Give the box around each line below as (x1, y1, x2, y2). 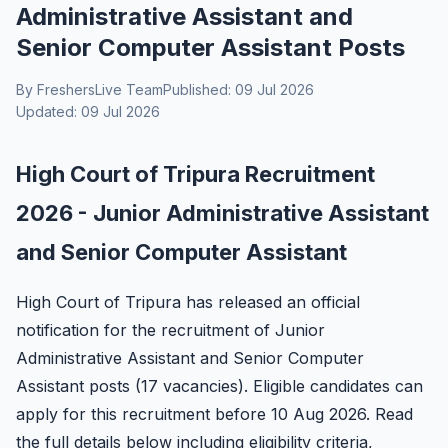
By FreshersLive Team (16, 81, 163, 98)
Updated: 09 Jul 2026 (16, 103, 160, 120)
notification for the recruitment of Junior (16, 320, 325, 340)
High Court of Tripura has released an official (16, 292, 360, 312)
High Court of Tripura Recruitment (16, 161, 375, 187)
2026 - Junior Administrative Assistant (16, 200, 429, 226)
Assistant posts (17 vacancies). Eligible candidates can (16, 376, 423, 396)
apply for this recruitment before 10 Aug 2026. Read (16, 404, 413, 424)
